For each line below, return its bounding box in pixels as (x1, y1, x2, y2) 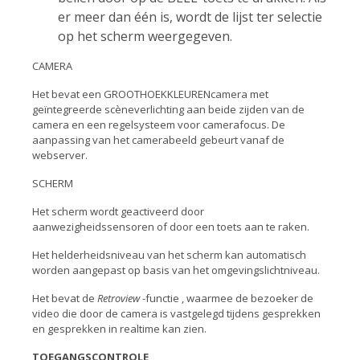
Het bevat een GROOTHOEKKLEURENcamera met (32, 87, 268, 101)
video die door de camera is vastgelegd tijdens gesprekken (32, 306, 321, 321)
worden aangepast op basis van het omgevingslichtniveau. (32, 263, 320, 277)
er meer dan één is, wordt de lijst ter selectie (58, 8, 322, 26)
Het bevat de (32, 291, 97, 305)
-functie (142, 291, 179, 305)
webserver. (32, 148, 88, 162)
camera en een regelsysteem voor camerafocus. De (32, 117, 285, 132)
